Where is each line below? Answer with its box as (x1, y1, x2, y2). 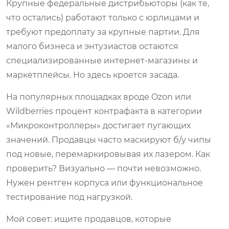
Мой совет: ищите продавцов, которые (6, 214, 171, 224)
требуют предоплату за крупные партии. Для (6, 27, 200, 37)
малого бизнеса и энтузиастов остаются (6, 41, 178, 51)
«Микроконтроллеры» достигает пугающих (6, 120, 191, 130)
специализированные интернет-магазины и (6, 55, 198, 65)
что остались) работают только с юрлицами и (6, 12, 199, 22)
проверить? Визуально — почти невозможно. (6, 163, 201, 173)
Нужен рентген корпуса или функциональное (6, 177, 203, 188)
